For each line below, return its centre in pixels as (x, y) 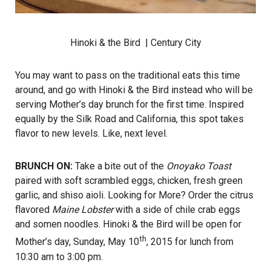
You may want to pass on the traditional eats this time (128, 76)
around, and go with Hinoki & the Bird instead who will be (134, 90)
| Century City (171, 43)
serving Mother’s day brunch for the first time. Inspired (129, 105)
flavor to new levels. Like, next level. (91, 134)
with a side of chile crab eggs (177, 210)
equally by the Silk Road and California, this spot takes (129, 119)
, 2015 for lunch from (190, 242)
